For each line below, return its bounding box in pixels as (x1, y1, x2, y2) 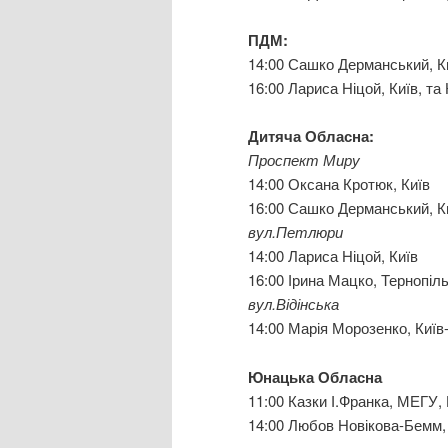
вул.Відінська (248, 293, 339, 315)
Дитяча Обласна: (248, 125, 374, 148)
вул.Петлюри (248, 221, 343, 243)
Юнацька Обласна (248, 365, 382, 388)
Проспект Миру (248, 149, 360, 171)
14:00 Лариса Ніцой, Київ (248, 245, 418, 267)
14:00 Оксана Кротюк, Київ (248, 173, 430, 195)
